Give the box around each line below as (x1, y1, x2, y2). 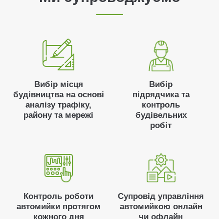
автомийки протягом (16, 202, 101, 211)
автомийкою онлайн (119, 202, 202, 211)
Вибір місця (34, 80, 83, 89)
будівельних (135, 110, 187, 120)
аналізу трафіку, (25, 100, 91, 109)
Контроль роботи (23, 192, 93, 201)
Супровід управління (118, 192, 204, 201)
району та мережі (23, 110, 93, 120)
